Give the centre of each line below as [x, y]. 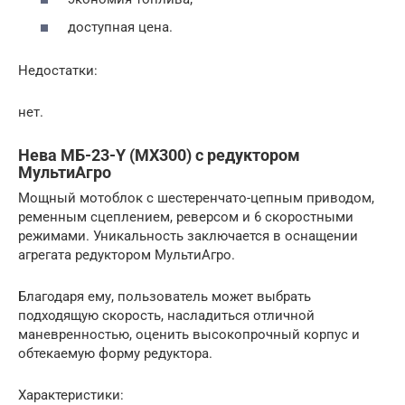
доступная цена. [120, 27]
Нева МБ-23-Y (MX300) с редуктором [159, 155]
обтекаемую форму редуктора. [115, 353]
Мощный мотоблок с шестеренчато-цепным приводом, [196, 198]
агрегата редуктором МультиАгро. [127, 255]
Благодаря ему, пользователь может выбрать [165, 297]
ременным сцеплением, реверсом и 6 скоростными [186, 217]
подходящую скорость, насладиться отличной [166, 316]
